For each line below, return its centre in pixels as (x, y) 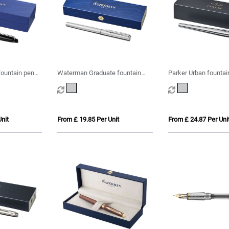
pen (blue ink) (77, 83)
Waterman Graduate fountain (99, 73)
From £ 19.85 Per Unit (88, 120)
